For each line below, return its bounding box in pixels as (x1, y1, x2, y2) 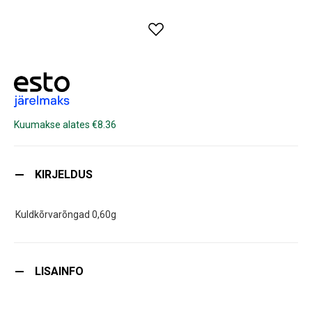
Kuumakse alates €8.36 (14, 118, 116, 130)
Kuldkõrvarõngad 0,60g (15, 208, 116, 220)
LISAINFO (35, 264, 84, 278)
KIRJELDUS (35, 167, 93, 181)
